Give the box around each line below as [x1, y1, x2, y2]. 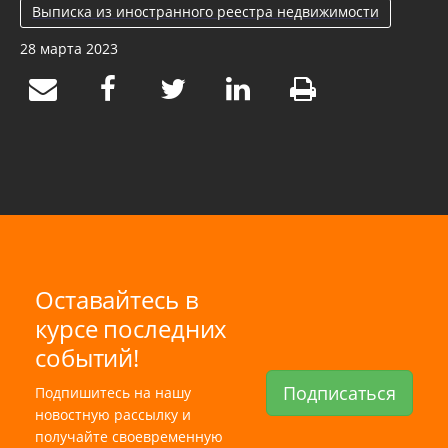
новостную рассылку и [35, 404, 191, 424]
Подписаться [283, 381, 396, 406]
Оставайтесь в [35, 282, 199, 316]
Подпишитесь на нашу [35, 382, 191, 402]
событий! [35, 340, 140, 374]
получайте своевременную [35, 426, 223, 446]
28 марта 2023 [20, 38, 118, 58]
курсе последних [35, 311, 228, 345]
